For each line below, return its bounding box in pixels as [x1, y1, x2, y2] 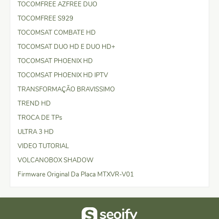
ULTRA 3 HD [18, 127, 54, 136]
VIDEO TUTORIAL [18, 141, 69, 151]
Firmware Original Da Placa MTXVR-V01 [18, 170, 134, 179]
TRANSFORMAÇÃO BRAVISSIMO [18, 85, 115, 94]
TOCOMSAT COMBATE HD [18, 28, 96, 37]
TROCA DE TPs [18, 113, 62, 122]
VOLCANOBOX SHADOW [18, 155, 93, 165]
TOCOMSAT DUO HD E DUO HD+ [18, 42, 115, 51]
